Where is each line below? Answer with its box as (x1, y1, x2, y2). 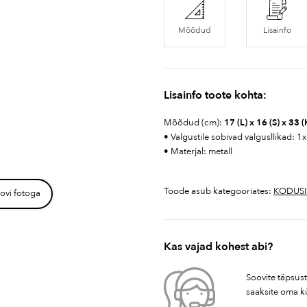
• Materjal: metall (164, 145, 232, 158)
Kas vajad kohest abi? (164, 239, 273, 255)
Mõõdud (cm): (164, 116, 224, 129)
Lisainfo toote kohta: (164, 88, 267, 103)
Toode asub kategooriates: (164, 185, 273, 198)
